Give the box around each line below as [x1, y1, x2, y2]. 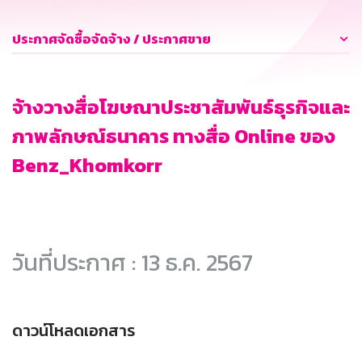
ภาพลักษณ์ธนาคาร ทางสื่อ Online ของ [12, 122, 335, 151]
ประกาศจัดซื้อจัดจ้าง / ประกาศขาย [12, 29, 211, 49]
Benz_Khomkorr [12, 151, 162, 180]
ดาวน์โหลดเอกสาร [12, 318, 135, 343]
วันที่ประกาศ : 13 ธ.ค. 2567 [12, 245, 253, 280]
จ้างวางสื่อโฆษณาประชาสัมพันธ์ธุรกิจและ [12, 93, 350, 122]
